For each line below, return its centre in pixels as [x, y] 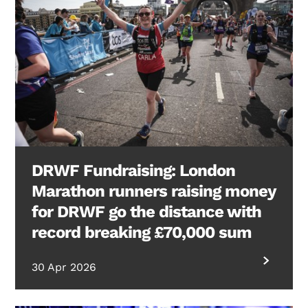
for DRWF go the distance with [147, 211]
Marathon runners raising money [154, 191]
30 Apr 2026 [64, 267]
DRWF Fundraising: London [134, 170]
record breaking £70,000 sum [142, 232]
